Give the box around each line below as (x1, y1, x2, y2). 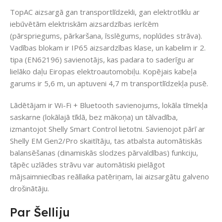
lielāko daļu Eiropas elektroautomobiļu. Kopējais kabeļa (10, 66, 197, 77)
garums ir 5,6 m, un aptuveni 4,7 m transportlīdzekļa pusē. (10, 78, 208, 89)
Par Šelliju (10, 205, 70, 220)
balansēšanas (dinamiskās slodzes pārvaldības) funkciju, (10, 148, 198, 158)
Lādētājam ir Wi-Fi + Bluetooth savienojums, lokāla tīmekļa (10, 100, 208, 111)
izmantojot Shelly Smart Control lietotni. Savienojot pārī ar (10, 124, 205, 134)
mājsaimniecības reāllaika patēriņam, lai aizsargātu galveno (10, 171, 209, 182)
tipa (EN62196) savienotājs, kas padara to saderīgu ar (10, 55, 194, 65)
